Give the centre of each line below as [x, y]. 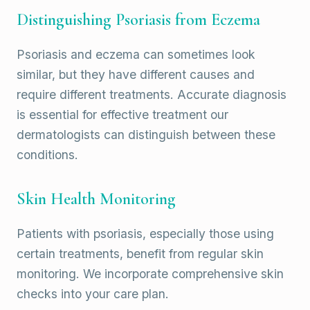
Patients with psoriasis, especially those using [145, 234]
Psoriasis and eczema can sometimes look [136, 55]
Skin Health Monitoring [96, 199]
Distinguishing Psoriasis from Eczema [138, 20]
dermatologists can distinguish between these [146, 135]
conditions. [47, 155]
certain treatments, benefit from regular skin [140, 254]
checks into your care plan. [93, 294]
